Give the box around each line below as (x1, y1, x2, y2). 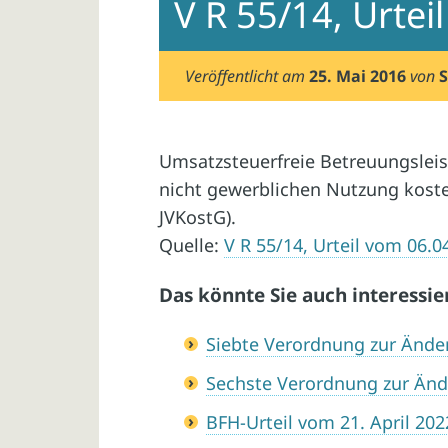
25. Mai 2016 (309, 65, 407, 88)
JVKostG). (159, 204, 237, 229)
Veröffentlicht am (185, 65, 310, 88)
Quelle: (159, 232, 225, 257)
